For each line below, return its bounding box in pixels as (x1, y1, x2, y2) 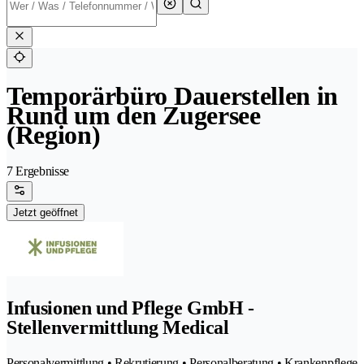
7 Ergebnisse (6, 164, 70, 179)
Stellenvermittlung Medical (6, 317, 229, 339)
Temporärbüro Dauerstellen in (6, 81, 339, 111)
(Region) (6, 120, 101, 150)
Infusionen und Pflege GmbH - (6, 297, 255, 319)
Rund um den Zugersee (6, 101, 261, 131)
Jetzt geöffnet (13, 206, 78, 219)
